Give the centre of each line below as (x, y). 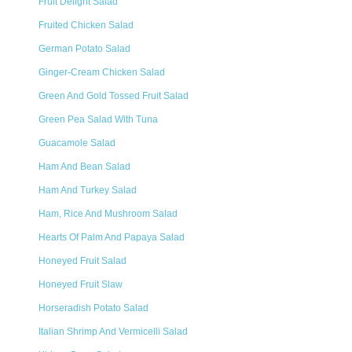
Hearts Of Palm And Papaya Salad (112, 237)
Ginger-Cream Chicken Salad (102, 72)
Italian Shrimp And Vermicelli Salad (113, 332)
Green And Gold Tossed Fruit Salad (114, 96)
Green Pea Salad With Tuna (98, 119)
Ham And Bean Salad (84, 167)
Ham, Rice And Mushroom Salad (108, 214)
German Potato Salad (84, 49)
